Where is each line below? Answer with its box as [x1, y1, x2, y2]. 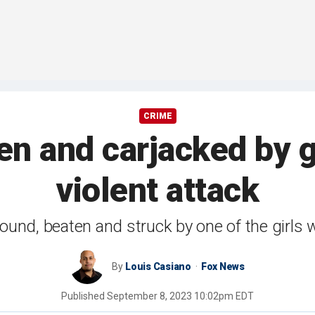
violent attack [56, 170, 259, 211]
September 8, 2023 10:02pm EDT [107, 290, 254, 302]
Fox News [200, 261, 245, 273]
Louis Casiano [125, 261, 191, 273]
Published [61, 290, 107, 302]
